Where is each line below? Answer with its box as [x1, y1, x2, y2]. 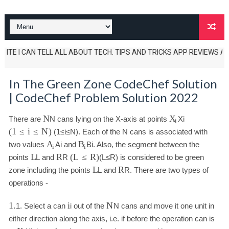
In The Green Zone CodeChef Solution [8, 76, 217, 91]
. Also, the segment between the [93, 140, 200, 149]
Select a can [22, 201, 68, 210]
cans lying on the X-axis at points [55, 114, 170, 123]
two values [8, 140, 47, 149]
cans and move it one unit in [119, 201, 214, 210]
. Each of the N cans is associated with [78, 127, 208, 136]
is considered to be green [118, 153, 204, 162]
